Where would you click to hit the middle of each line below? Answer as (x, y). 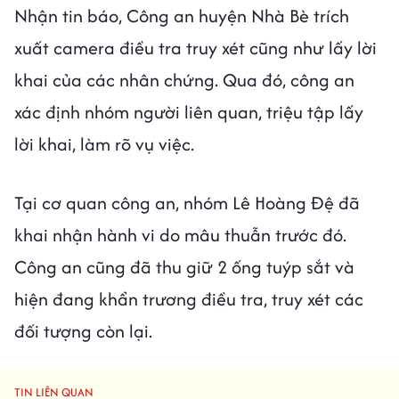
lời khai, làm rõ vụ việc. (104, 143)
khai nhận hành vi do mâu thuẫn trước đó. (180, 234)
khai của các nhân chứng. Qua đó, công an (184, 79)
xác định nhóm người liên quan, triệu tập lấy (189, 111)
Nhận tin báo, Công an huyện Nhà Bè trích (182, 15)
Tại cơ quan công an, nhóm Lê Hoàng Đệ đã (187, 202)
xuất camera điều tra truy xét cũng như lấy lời (195, 47)
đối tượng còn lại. (83, 330)
